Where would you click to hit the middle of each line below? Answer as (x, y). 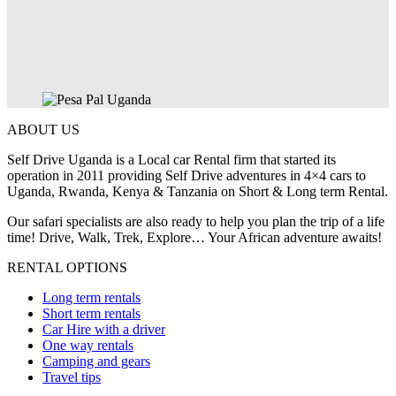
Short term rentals (91, 314)
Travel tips (72, 377)
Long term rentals (91, 298)
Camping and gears (96, 362)
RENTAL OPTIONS (67, 268)
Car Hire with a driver (104, 330)
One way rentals (88, 346)
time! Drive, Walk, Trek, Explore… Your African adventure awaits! (194, 238)
